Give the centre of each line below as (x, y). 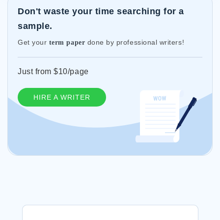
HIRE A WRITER (62, 97)
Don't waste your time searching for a (101, 11)
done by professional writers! (135, 42)
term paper (67, 42)
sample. (35, 26)
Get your (33, 42)
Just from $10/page (53, 71)
